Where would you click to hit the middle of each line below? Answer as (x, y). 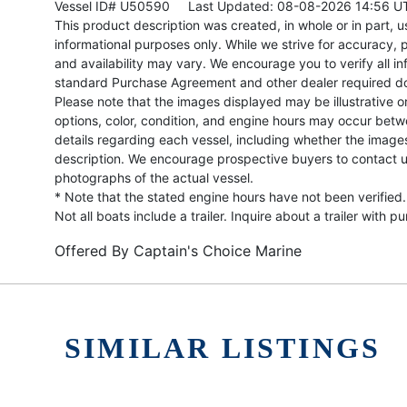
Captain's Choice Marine (218, 250)
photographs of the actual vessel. (154, 177)
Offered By (94, 250)
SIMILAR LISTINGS (223, 347)
